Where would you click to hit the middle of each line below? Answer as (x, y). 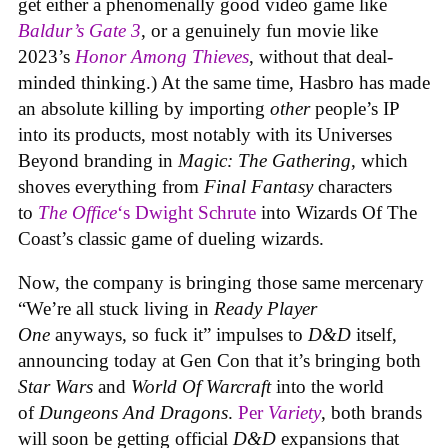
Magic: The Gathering (264, 160)
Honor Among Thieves (162, 56)
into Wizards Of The (336, 212)
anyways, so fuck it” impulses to (181, 335)
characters (355, 186)
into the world (330, 387)
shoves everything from (111, 186)
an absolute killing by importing (144, 108)
